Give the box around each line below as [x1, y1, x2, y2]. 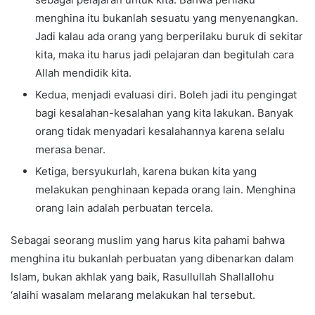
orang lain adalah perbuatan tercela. [35, 200, 213, 214]
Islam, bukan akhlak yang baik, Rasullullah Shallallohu [11, 269, 274, 283]
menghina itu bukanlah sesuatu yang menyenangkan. [35, 11, 298, 25]
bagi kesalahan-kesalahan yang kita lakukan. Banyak [35, 105, 293, 120]
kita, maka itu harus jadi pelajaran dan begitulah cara [35, 47, 294, 61]
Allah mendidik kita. [35, 65, 131, 79]
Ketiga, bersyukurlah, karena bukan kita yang [35, 164, 257, 178]
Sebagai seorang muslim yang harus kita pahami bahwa [11, 233, 285, 247]
